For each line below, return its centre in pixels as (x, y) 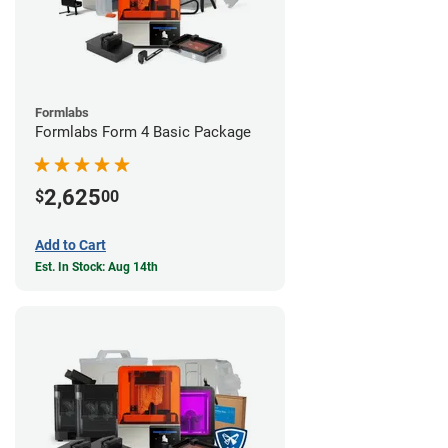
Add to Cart (70, 244)
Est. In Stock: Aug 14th (96, 266)
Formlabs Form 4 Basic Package (143, 131)
